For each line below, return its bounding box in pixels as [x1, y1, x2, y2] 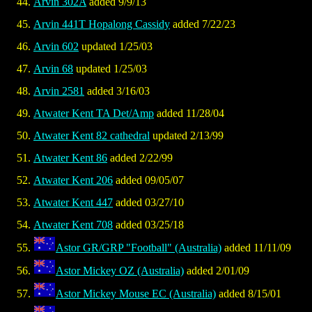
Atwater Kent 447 [33, 196, 113, 209]
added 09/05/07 [113, 174, 184, 187]
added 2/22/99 [107, 152, 173, 164]
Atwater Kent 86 [33, 152, 107, 164]
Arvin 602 [33, 40, 79, 53]
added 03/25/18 [113, 219, 184, 231]
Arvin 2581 [33, 85, 84, 97]
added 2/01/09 [184, 265, 249, 277]
